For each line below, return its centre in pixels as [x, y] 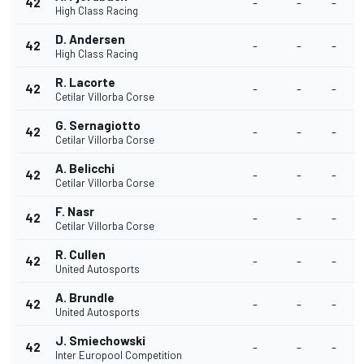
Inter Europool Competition [119, 355]
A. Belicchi [85, 168]
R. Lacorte [85, 82]
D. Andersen [90, 39]
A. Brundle [85, 297]
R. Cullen [80, 254]
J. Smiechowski [100, 340]
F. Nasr [75, 211]
